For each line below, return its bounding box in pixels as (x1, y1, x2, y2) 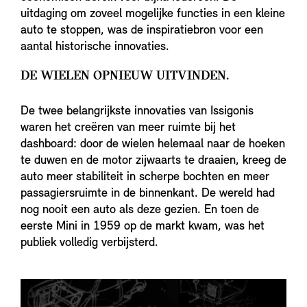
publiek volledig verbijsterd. (21, 236, 158, 249)
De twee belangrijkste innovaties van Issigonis (21, 104, 254, 118)
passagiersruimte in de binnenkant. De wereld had (21, 186, 275, 200)
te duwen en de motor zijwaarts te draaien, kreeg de (21, 153, 286, 167)
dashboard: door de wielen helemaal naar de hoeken (21, 137, 285, 151)
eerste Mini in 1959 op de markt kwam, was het (21, 219, 265, 233)
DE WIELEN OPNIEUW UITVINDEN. (21, 69, 229, 83)
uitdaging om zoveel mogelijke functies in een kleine (21, 7, 285, 21)
